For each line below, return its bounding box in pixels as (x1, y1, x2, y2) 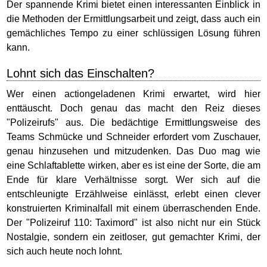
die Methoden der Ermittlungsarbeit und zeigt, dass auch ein (7, 14, 260, 24)
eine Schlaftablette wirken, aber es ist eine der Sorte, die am (7, 160, 260, 170)
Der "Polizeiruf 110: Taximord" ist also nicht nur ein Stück (7, 218, 260, 228)
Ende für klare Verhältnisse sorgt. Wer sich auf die (7, 175, 260, 185)
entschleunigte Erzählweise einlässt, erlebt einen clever (7, 189, 260, 199)
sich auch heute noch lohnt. (7, 246, 123, 256)
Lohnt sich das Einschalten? (7, 67, 155, 80)
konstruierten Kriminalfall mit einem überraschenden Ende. (7, 203, 260, 213)
